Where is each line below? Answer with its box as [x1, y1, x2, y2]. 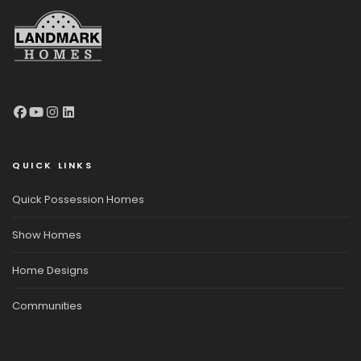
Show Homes [12, 227, 81, 243]
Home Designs [12, 263, 89, 279]
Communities [12, 298, 82, 314]
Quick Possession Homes [12, 192, 144, 208]
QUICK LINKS [12, 159, 93, 172]
